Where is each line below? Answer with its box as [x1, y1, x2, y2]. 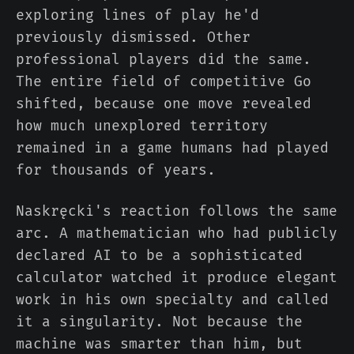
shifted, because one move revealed [16, 95, 311, 113]
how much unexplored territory [16, 117, 268, 135]
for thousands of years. [16, 161, 216, 179]
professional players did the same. [16, 51, 311, 69]
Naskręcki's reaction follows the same [16, 202, 337, 220]
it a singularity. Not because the [16, 313, 303, 331]
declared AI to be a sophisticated [16, 247, 303, 265]
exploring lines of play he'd [16, 6, 259, 24]
